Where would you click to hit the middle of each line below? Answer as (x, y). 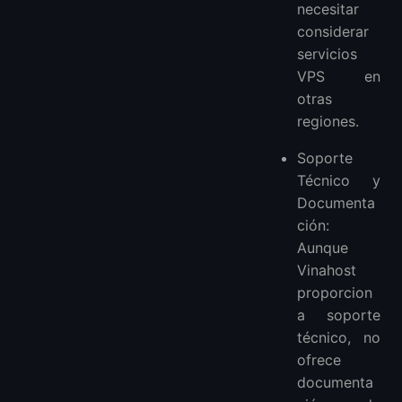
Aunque (323, 248)
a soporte (339, 315)
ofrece (319, 360)
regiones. (328, 122)
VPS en (339, 77)
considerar (333, 32)
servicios (328, 54)
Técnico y (339, 181)
